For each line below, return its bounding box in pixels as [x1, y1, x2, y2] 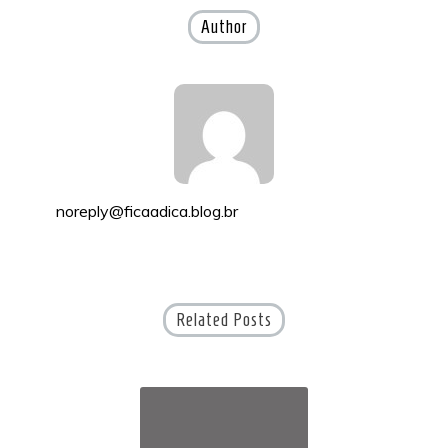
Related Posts [176, 310, 272, 331]
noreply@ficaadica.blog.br [56, 201, 238, 222]
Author [201, 17, 247, 38]
